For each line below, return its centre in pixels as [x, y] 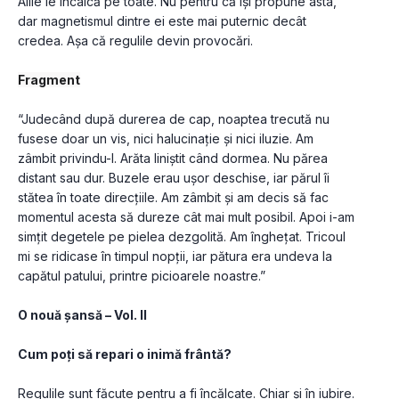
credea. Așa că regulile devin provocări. [137, 41]
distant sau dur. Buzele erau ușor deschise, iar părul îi [174, 178]
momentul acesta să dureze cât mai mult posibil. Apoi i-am [186, 217]
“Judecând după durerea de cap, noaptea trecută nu [174, 119]
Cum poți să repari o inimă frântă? [125, 354]
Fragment [49, 80]
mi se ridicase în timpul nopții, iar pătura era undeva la [175, 256]
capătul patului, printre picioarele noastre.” [142, 276]
